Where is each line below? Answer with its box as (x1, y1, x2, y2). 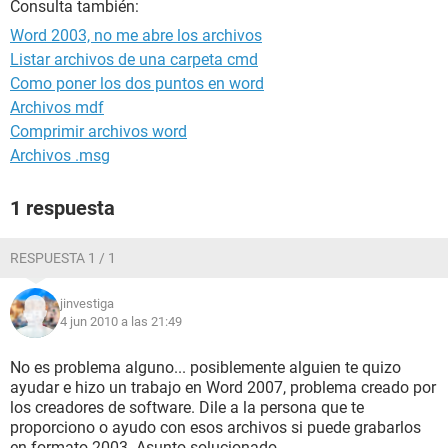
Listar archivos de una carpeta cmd (10, 50, 258, 69)
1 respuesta (10, 196, 115, 220)
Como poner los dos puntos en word (10, 74, 264, 93)
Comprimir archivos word (10, 122, 187, 141)
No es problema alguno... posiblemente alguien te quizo (10, 358, 401, 377)
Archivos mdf (10, 98, 104, 117)
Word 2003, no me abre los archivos (10, 26, 262, 45)
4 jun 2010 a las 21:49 (60, 314, 182, 329)
